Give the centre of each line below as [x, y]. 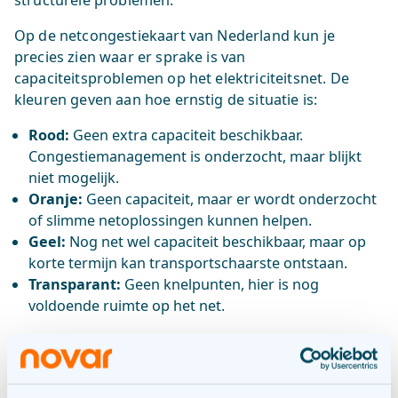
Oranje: [56, 199]
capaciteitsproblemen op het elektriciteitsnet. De [182, 78]
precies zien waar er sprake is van [130, 57]
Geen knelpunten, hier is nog [222, 284]
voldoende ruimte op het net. [127, 306]
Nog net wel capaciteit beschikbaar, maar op [218, 242]
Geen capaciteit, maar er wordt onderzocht [230, 199]
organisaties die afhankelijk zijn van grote [157, 362]
